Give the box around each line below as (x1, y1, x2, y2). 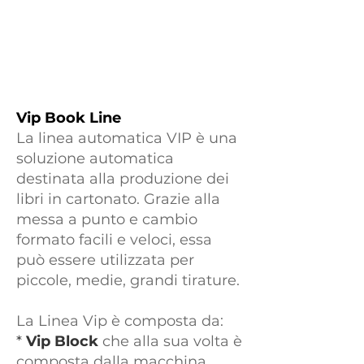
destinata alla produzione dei (16, 170, 229, 188)
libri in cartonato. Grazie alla (16, 190, 220, 208)
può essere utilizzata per (16, 251, 194, 269)
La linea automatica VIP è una (16, 129, 237, 147)
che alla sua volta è (98, 332, 242, 350)
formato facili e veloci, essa (16, 231, 212, 249)
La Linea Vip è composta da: (16, 312, 223, 330)
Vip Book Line (16, 109, 121, 127)
